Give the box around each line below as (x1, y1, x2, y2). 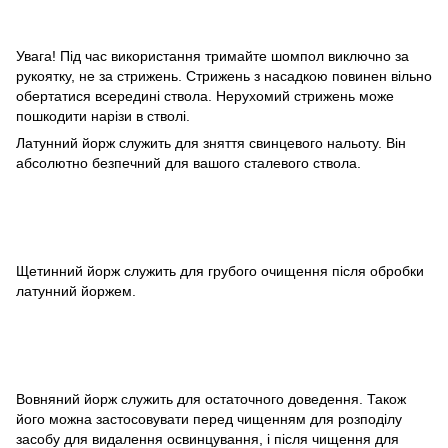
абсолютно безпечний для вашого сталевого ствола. (16, 155, 361, 172)
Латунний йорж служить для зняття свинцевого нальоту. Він (16, 135, 406, 152)
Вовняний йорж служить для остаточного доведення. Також (16, 391, 406, 408)
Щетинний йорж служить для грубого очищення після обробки (16, 263, 424, 280)
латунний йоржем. (16, 283, 136, 300)
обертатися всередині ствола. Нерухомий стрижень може (16, 88, 394, 105)
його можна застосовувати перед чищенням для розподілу (16, 411, 402, 428)
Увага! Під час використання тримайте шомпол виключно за (16, 48, 409, 65)
